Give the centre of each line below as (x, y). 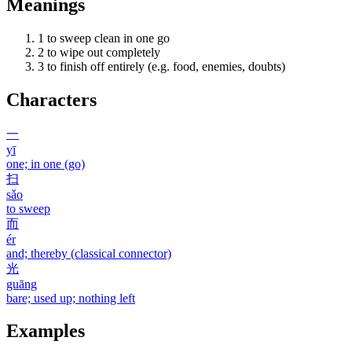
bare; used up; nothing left (71, 298)
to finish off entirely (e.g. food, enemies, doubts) (166, 66)
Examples (46, 331)
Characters (51, 99)
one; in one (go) (46, 163)
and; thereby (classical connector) (89, 253)
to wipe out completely (104, 52)
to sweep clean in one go (108, 38)
